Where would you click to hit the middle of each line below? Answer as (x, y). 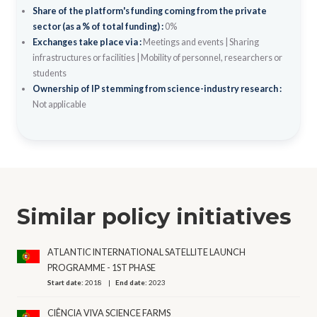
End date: (132, 283)
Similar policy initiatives (154, 216)
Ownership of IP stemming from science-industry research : (157, 88)
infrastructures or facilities (83, 57)
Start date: (67, 283)
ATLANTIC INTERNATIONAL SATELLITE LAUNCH (147, 253)
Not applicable (59, 104)
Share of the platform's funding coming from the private (149, 11)
